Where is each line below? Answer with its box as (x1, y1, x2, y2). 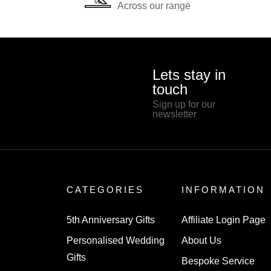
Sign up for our (152, 99, 215, 110)
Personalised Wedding (66, 235, 165, 246)
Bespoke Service (181, 256, 255, 267)
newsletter (152, 109, 197, 120)
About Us (181, 235, 221, 246)
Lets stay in (152, 67, 226, 83)
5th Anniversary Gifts (66, 215, 155, 226)
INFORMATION (181, 184, 265, 195)
